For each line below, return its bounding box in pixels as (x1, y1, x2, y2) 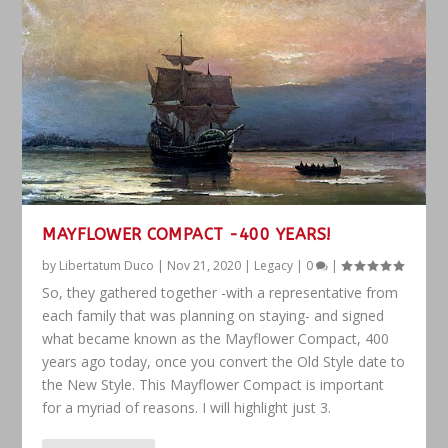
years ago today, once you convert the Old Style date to (42, 352, 406, 372)
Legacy (254, 257, 294, 275)
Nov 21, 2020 (167, 257, 242, 275)
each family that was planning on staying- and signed (42, 306, 385, 326)
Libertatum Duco (59, 257, 155, 275)
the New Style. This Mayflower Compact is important (42, 375, 385, 395)
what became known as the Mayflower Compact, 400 (42, 329, 390, 349)
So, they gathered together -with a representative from (42, 283, 399, 303)
